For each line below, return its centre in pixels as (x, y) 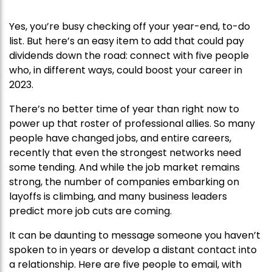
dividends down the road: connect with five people (129, 56)
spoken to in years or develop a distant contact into (133, 250)
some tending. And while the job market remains (124, 168)
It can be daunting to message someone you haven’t (135, 236)
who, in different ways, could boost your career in (126, 70)
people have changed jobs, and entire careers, (120, 138)
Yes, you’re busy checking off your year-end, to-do (130, 27)
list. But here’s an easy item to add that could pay (127, 41)
